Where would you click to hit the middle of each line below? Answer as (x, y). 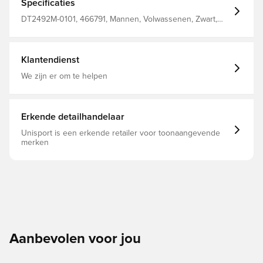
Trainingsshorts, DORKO (65, 29)
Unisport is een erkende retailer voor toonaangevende (121, 133)
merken (35, 143)
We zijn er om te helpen (64, 76)
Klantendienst (50, 60)
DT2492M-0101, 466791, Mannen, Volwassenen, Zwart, (119, 19)
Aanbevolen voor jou (75, 239)
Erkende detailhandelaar (73, 117)
